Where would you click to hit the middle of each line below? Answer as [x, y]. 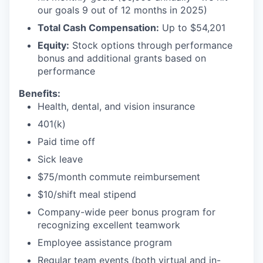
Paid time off [66, 141]
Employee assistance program [105, 242]
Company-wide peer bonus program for [127, 212]
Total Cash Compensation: [98, 28]
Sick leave [60, 159]
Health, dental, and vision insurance [116, 106]
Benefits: [40, 93]
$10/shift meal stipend [87, 194]
